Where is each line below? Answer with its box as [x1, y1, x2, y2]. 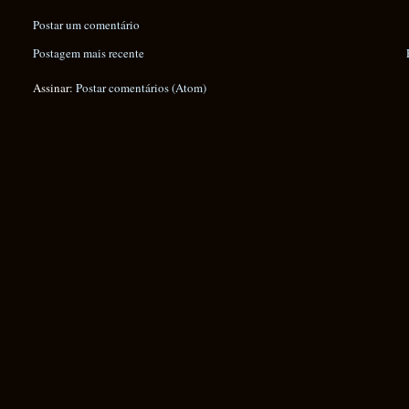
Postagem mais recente [33, 44, 145, 61]
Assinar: [33, 79, 77, 96]
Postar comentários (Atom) [76, 79, 207, 96]
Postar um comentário [33, 16, 141, 33]
